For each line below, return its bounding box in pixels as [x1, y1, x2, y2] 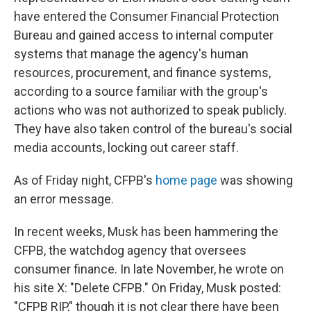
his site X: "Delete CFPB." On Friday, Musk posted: [14, 280, 281, 295]
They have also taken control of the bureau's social [14, 121, 292, 136]
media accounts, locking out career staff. [14, 140, 239, 155]
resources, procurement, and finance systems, [14, 65, 271, 80]
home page [155, 173, 217, 187]
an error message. [14, 192, 114, 206]
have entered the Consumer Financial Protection [14, 9, 279, 24]
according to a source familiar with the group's [14, 84, 268, 99]
